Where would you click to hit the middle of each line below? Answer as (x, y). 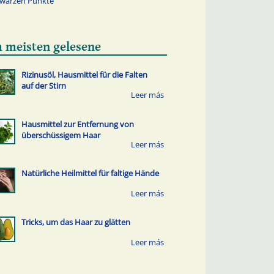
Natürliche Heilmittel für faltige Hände (90, 173)
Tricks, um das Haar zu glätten (76, 222)
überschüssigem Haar (61, 135)
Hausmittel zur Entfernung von (77, 124)
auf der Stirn (43, 86)
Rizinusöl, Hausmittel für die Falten (84, 75)
